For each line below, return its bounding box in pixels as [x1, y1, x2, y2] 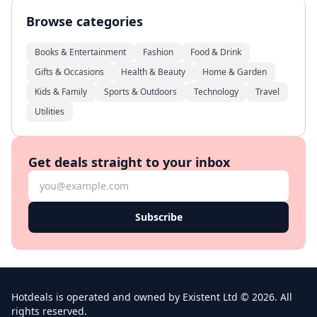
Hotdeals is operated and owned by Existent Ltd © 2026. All [11, 290, 292, 304]
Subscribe [134, 210, 183, 224]
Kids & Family [35, 86, 87, 98]
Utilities [35, 105, 64, 117]
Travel [255, 86, 279, 98]
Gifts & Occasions [35, 66, 104, 78]
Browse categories [26, 13, 143, 30]
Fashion [143, 46, 173, 58]
